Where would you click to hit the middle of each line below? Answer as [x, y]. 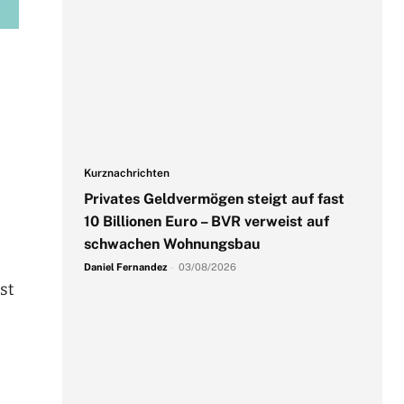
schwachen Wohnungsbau [172, 244]
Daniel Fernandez [125, 267]
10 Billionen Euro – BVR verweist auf [206, 222]
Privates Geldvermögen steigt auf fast [214, 199]
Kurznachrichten [126, 174]
